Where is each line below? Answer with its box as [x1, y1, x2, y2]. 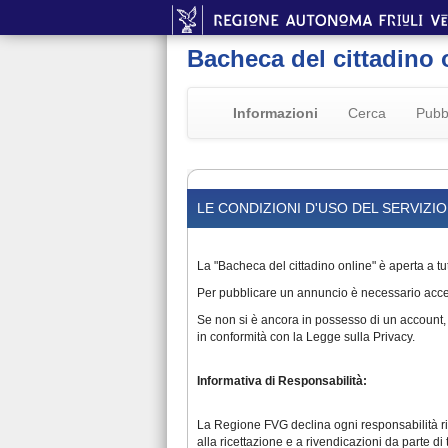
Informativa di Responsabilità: [197, 374, 367, 388]
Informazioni [233, 105, 318, 121]
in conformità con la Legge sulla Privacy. [197, 330, 415, 344]
